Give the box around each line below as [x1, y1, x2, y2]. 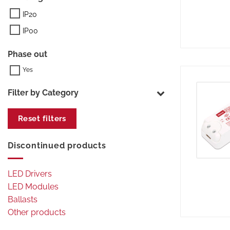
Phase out [8, 49, 47, 60]
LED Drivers [8, 168, 52, 179]
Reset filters [18, 114, 66, 124]
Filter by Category [8, 88, 79, 98]
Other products [8, 207, 66, 217]
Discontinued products [8, 141, 106, 151]
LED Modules [8, 181, 59, 191]
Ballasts [8, 194, 37, 204]
